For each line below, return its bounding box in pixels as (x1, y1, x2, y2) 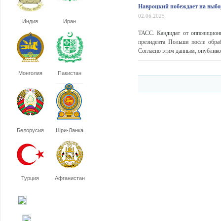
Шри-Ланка (56, 127, 83, 133)
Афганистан (54, 175, 85, 181)
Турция (21, 175, 39, 181)
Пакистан (58, 70, 81, 76)
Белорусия (16, 127, 44, 133)
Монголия (18, 70, 42, 76)
